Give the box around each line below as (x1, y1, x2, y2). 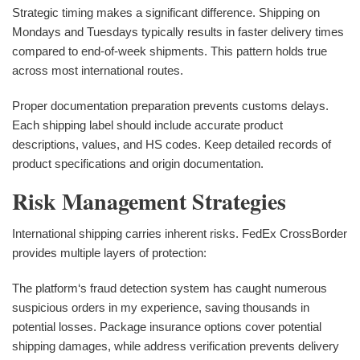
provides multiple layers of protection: (12, 245, 207, 260)
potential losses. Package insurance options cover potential (12, 319, 321, 333)
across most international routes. (12, 63, 183, 77)
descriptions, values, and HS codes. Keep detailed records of (12, 137, 331, 151)
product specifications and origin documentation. (12, 156, 264, 170)
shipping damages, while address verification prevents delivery (12, 338, 339, 353)
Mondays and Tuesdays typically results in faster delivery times (12, 24, 344, 39)
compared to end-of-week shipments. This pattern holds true (12, 43, 327, 58)
